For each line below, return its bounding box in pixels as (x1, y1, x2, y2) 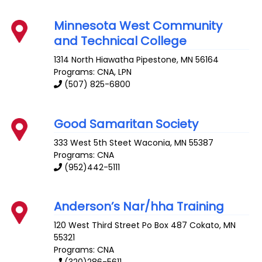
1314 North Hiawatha (54, 53, 135, 65)
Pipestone (136, 53, 177, 65)
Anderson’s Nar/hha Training (54, 198, 225, 215)
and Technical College (54, 33, 187, 49)
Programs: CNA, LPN (54, 65, 132, 78)
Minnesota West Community (54, 18, 223, 34)
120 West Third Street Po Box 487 (54, 219, 188, 232)
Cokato (189, 219, 220, 232)
